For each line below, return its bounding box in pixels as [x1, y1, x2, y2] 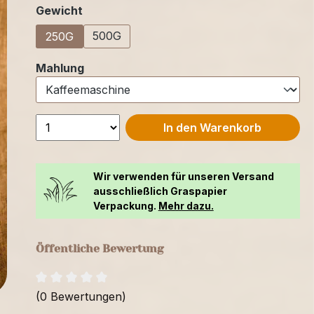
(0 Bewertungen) [35, 289, 126, 303]
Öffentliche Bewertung [35, 241, 164, 255]
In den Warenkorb [163, 120, 262, 135]
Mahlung [35, 60, 84, 75]
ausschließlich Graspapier [93, 184, 227, 197]
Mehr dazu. [158, 199, 214, 212]
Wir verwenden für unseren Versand [93, 170, 274, 182]
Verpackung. [93, 199, 158, 212]
